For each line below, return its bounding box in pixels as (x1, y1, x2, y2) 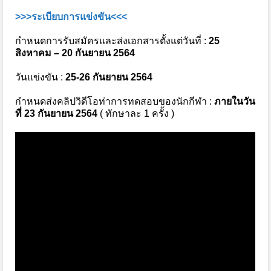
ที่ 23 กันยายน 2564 (15, 108, 98, 119)
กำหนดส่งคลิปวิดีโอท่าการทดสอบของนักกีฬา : (15, 96, 215, 106)
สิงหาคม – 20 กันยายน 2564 (15, 48, 135, 58)
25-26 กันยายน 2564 (65, 72, 153, 82)
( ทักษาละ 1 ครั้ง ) (97, 108, 175, 119)
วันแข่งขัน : (15, 72, 66, 82)
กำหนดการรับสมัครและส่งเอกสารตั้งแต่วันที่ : (15, 36, 209, 46)
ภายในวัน (214, 96, 256, 106)
